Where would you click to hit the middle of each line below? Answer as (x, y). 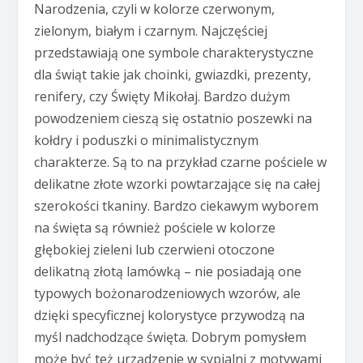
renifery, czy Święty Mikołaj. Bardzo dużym (162, 96)
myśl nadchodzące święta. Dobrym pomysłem (171, 337)
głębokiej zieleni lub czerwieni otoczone (155, 249)
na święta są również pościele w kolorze (155, 227)
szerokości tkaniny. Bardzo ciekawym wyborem (177, 205)
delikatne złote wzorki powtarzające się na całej (177, 184)
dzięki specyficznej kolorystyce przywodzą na (170, 315)
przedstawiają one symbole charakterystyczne (174, 52)
